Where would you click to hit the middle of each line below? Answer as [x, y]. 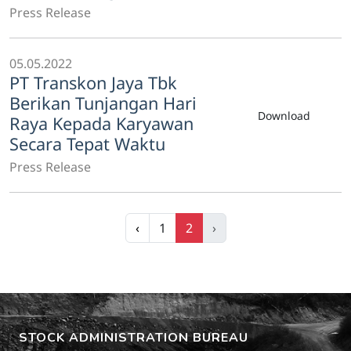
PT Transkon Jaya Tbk [93, 83]
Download [284, 115]
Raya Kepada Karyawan [101, 123]
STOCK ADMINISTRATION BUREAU [134, 338]
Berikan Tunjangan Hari [103, 103]
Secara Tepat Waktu [87, 144]
